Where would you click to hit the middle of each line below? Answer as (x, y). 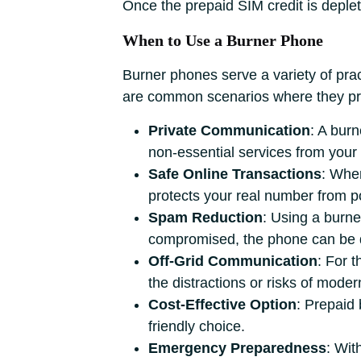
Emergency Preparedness (237, 348)
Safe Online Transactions (235, 174)
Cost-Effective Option (222, 305)
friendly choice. (197, 326)
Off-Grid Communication (233, 261)
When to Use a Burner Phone (223, 40)
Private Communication (229, 131)
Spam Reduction (205, 218)
